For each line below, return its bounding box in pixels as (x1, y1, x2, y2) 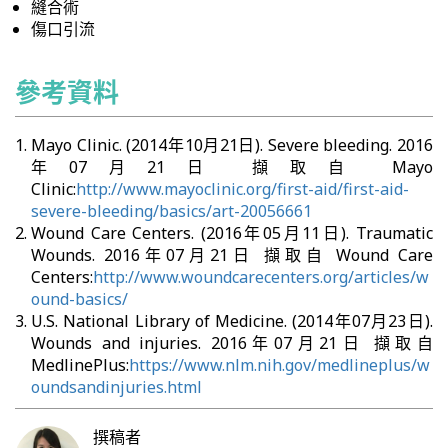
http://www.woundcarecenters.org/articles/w (93, 266, 429, 288)
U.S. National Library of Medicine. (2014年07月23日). (31, 310, 433, 332)
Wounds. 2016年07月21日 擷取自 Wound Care (31, 244, 433, 266)
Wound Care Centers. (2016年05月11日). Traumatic (31, 222, 433, 244)
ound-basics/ (31, 288, 128, 310)
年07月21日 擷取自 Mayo (31, 156, 433, 178)
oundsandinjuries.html (31, 376, 202, 398)
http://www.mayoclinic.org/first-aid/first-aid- (76, 178, 409, 200)
